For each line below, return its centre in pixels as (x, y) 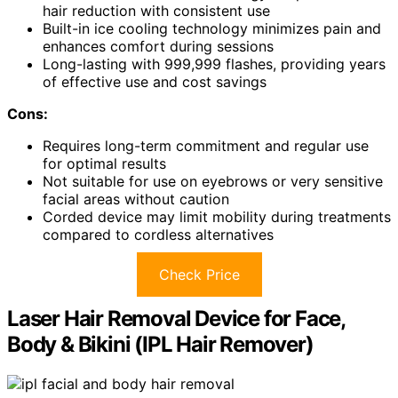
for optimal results (104, 164)
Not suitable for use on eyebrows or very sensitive (213, 182)
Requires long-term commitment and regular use (206, 146)
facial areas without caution (136, 199)
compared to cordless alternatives (158, 235)
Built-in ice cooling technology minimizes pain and (212, 29)
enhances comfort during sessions (158, 47)
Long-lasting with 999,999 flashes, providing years (214, 64)
